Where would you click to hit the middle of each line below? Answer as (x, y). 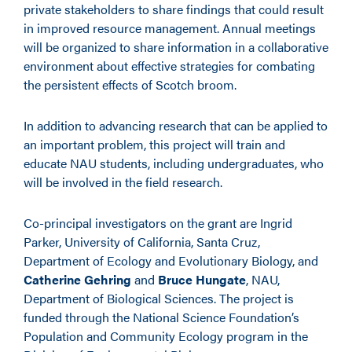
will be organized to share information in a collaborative (176, 47)
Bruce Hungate (202, 279)
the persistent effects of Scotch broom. (130, 84)
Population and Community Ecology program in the (166, 336)
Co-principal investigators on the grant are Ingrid (158, 223)
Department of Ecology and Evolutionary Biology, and (171, 260)
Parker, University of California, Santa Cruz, (142, 242)
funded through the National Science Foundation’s (161, 317)
